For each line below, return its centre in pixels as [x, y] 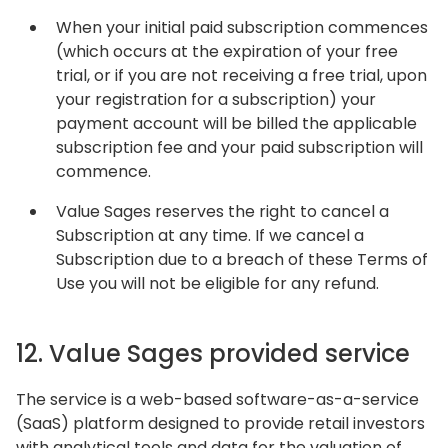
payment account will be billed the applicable [236, 123]
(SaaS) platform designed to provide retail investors [220, 423]
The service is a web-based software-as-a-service [217, 399]
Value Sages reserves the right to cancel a [222, 211]
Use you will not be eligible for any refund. [217, 283]
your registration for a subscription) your [216, 99]
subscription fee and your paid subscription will [239, 147]
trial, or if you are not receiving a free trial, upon [241, 75]
